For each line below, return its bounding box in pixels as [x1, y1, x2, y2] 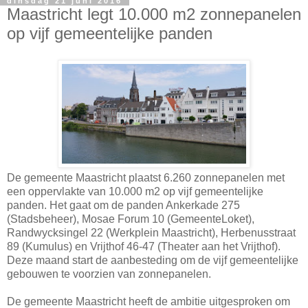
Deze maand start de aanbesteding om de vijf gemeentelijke [7, 254, 298, 266]
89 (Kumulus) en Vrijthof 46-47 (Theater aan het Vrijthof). [7, 240, 280, 252]
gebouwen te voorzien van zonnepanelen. [7, 267, 211, 280]
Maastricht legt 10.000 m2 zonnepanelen [7, 5, 301, 23]
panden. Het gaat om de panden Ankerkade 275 [7, 199, 240, 211]
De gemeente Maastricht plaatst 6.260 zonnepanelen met [7, 171, 285, 184]
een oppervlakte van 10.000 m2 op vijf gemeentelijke [7, 185, 263, 197]
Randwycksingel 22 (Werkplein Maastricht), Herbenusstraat [7, 226, 296, 239]
